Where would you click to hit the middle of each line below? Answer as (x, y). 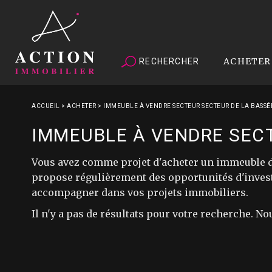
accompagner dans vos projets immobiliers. (140, 192)
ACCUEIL (46, 106)
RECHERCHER (168, 61)
